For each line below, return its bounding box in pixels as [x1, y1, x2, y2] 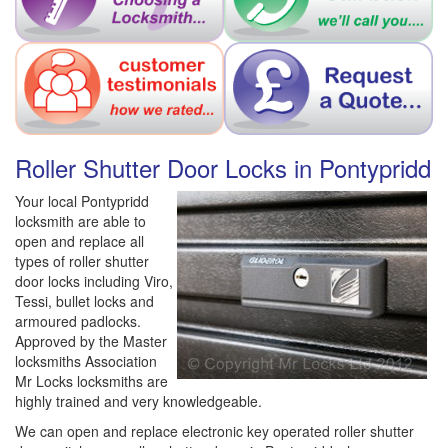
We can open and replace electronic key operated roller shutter [15, 421, 414, 442]
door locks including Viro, [15, 271, 173, 292]
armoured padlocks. [15, 311, 141, 332]
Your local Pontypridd [15, 191, 149, 212]
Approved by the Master [15, 331, 167, 352]
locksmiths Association [15, 351, 157, 372]
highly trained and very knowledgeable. [15, 391, 262, 412]
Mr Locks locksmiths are [15, 371, 168, 392]
